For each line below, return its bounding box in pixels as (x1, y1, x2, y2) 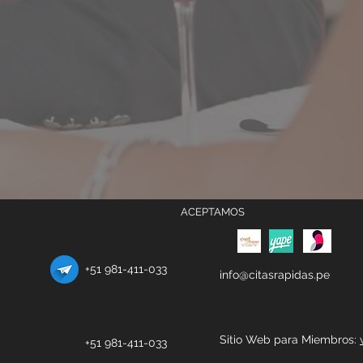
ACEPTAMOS (181, 206, 245, 218)
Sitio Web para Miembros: (220, 333, 360, 346)
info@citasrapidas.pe (220, 268, 330, 281)
